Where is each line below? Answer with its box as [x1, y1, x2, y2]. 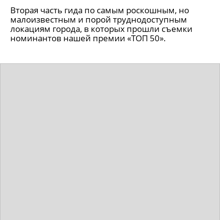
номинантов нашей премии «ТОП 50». [10, 32, 166, 44]
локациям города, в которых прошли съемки [10, 23, 192, 34]
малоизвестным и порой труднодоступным [10, 14, 187, 25]
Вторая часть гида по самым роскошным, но [10, 4, 189, 16]
